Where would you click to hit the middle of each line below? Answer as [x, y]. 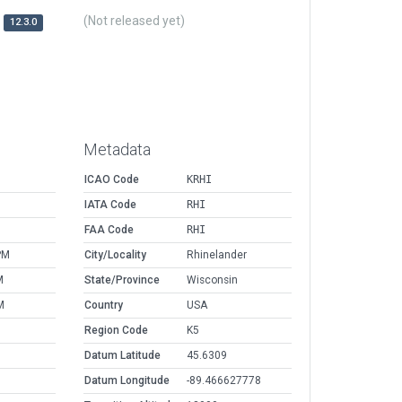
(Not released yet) [134, 21]
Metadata [117, 150]
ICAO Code [112, 180]
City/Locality [115, 255]
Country [104, 306]
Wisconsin [212, 280]
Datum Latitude [122, 356]
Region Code [116, 331]
